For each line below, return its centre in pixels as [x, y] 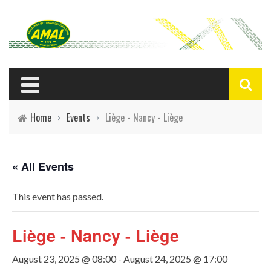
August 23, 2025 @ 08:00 [64, 258]
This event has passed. [58, 196]
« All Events [43, 166]
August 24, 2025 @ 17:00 [175, 258]
